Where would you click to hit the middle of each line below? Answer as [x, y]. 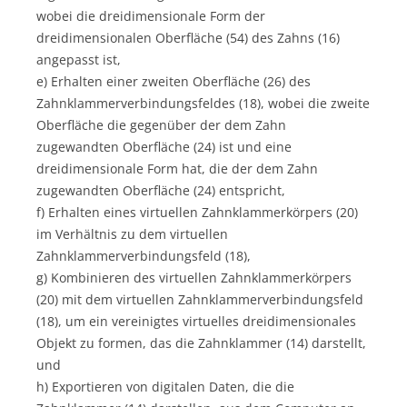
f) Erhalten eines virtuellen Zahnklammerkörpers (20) [197, 212]
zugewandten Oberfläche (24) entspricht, [161, 190]
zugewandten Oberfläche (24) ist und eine [164, 146]
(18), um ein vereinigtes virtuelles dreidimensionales [196, 321]
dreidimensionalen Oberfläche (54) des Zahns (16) [188, 37]
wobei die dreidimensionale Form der [151, 15]
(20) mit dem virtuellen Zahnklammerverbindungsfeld [200, 299]
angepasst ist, [79, 59]
